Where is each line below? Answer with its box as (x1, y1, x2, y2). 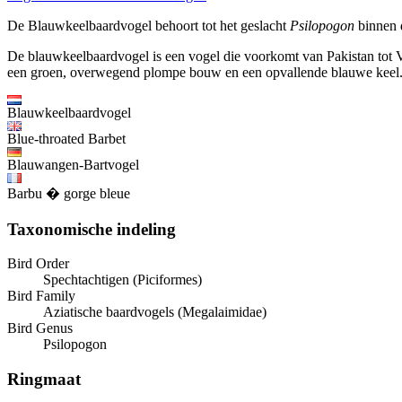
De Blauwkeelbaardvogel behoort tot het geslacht (7, 17, 290, 33)
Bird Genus (7, 320, 73, 336)
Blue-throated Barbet (7, 130, 126, 146)
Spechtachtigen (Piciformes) (43, 272, 202, 288)
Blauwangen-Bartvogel (7, 156, 139, 172)
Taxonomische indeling (7, 219, 176, 239)
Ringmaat (7, 370, 81, 389)
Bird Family (7, 288, 75, 304)
